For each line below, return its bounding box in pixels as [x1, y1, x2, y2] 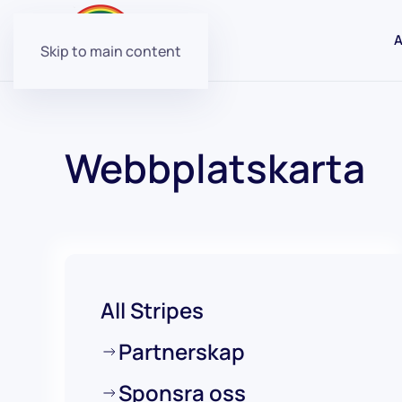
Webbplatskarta [65, 141, 365, 195]
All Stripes [100, 295, 204, 325]
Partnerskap [118, 336, 245, 366]
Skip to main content [40, 41, 181, 61]
